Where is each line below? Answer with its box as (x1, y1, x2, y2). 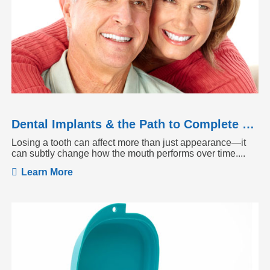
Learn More (21, 166, 73, 177)
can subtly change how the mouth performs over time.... (11, 148, 245, 159)
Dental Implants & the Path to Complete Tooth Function (242, 117, 254, 131)
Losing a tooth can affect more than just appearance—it (11, 137, 246, 148)
